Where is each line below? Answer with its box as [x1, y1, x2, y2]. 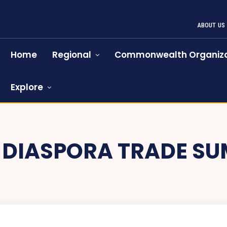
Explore [11, 81, 44, 93]
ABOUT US [197, 21, 225, 29]
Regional [52, 49, 92, 61]
